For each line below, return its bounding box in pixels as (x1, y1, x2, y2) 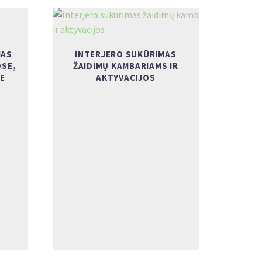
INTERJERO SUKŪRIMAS (75, 49, 177, 60)
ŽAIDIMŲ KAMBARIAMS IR (73, 60, 178, 71)
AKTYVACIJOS (96, 72, 156, 83)
